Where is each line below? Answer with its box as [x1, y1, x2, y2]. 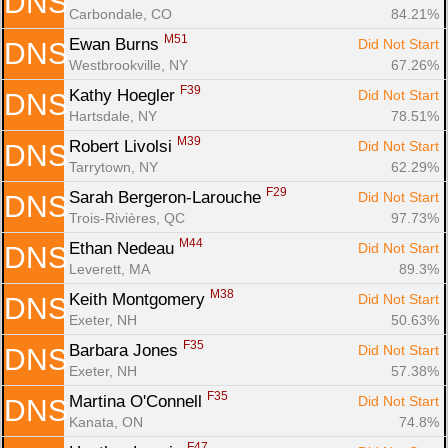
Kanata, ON [69, 413, 143, 430]
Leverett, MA [69, 260, 150, 277]
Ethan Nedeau [69, 238, 179, 258]
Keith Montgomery [69, 289, 210, 309]
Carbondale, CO [69, 5, 172, 22]
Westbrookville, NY [69, 56, 188, 73]
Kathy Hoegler [69, 85, 180, 105]
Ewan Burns [69, 34, 164, 54]
